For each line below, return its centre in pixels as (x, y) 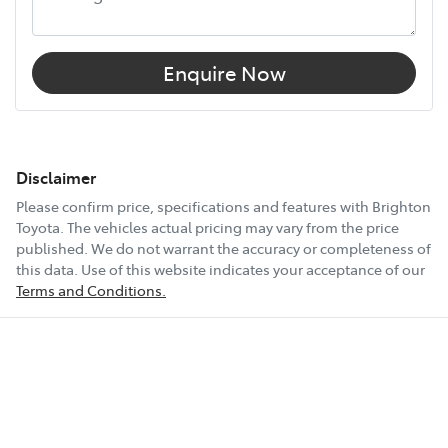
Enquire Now (224, 72)
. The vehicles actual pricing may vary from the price (229, 226)
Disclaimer (56, 176)
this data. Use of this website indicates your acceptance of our (220, 268)
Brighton (401, 205)
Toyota (38, 226)
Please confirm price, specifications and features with (194, 205)
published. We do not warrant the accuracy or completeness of (223, 247)
